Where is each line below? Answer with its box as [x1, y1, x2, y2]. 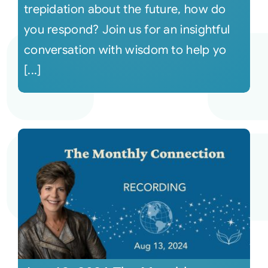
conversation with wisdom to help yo [23, 42, 227, 57]
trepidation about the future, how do [23, 2, 226, 17]
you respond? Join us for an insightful [23, 22, 230, 37]
